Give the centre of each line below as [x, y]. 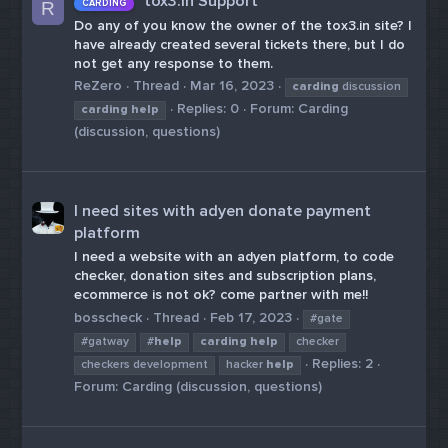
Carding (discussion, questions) [222, 386]
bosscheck [108, 317]
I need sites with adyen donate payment [223, 210]
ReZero [98, 86]
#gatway [105, 341]
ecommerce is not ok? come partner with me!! [221, 294]
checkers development [145, 364]
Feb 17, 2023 [251, 317]
